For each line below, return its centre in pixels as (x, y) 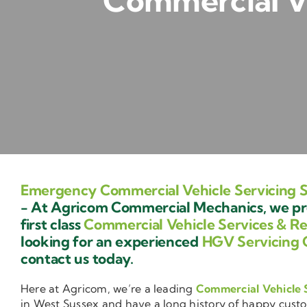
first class (52, 224)
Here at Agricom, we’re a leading (108, 289)
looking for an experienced (111, 242)
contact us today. (77, 259)
